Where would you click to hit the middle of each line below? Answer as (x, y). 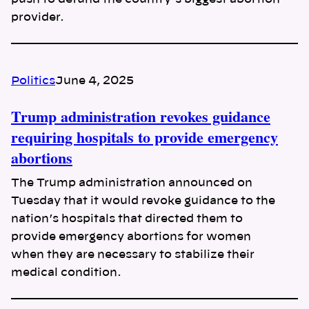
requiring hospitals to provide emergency (144, 137)
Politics (33, 81)
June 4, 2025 (94, 81)
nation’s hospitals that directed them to (127, 219)
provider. (38, 17)
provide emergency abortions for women (131, 237)
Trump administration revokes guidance (141, 117)
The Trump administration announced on (132, 183)
